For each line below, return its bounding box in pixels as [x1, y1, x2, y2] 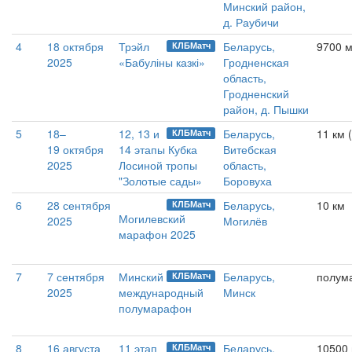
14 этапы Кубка [119, 141, 197, 157]
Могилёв [223, 213, 267, 229]
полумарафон [119, 300, 192, 316]
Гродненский [223, 86, 289, 101]
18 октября [47, 38, 104, 54]
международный [119, 284, 203, 300]
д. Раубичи [223, 14, 279, 30]
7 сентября [47, 269, 104, 284]
